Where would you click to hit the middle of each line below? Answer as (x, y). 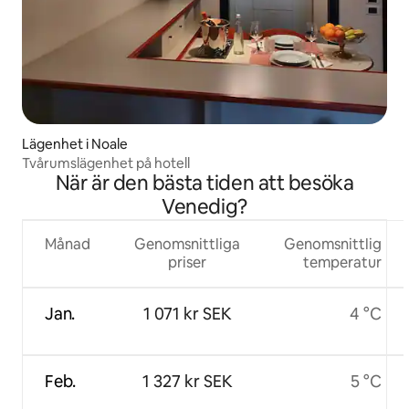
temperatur (342, 262)
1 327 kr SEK (187, 381)
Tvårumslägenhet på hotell (106, 163)
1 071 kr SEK (187, 313)
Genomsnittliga (187, 244)
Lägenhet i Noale (75, 143)
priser (187, 262)
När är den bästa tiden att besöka (204, 183)
